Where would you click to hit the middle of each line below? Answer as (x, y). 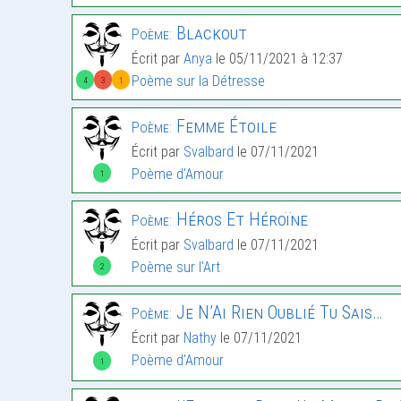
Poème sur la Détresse (198, 81)
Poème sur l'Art (176, 268)
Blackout (209, 34)
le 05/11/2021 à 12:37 (277, 59)
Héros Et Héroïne (240, 220)
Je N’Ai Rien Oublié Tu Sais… (277, 313)
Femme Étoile (224, 127)
